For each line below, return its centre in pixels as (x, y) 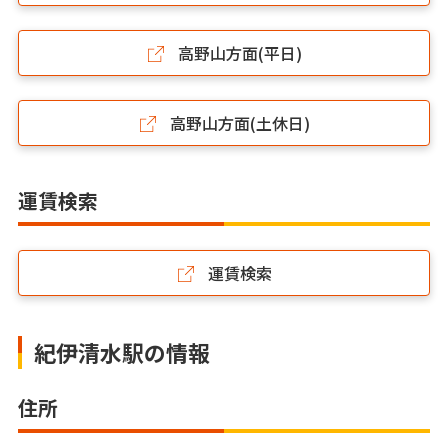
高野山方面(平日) (238, 52)
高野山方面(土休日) (238, 122)
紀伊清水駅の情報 (122, 351)
